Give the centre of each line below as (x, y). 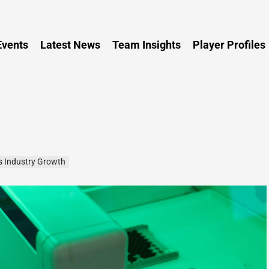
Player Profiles (229, 45)
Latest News (70, 45)
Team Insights (146, 45)
